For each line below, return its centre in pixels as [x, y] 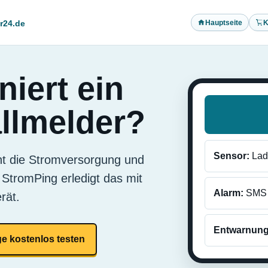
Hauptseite [224, 22]
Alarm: [228, 193]
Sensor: [231, 156]
